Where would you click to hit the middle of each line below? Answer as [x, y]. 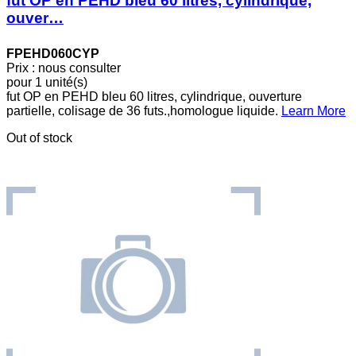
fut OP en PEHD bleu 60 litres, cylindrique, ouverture [154, 96]
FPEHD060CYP [53, 53]
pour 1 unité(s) [47, 82]
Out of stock [39, 137]
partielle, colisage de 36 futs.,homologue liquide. [144, 110]
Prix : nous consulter [64, 68]
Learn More [313, 110]
